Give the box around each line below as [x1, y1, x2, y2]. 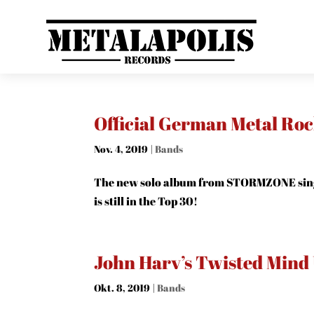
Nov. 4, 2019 [94, 142, 149, 156]
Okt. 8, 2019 [94, 281, 151, 294]
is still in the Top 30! [94, 193, 198, 209]
